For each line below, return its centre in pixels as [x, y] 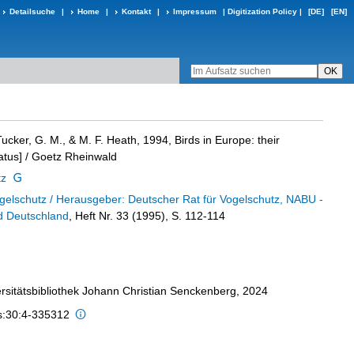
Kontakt [136, 11]
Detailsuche [32, 11]
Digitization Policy [262, 11]
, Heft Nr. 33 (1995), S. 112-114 [147, 216]
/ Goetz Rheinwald [70, 156]
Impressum [195, 11]
